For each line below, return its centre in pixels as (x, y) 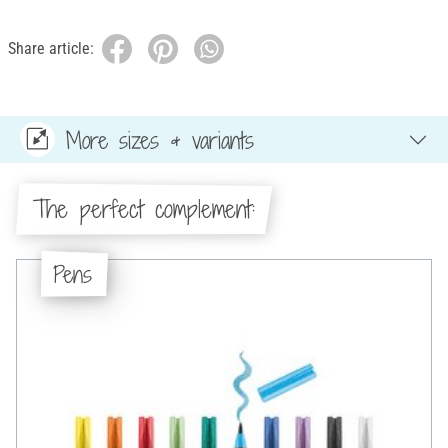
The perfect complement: (143, 209)
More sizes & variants (160, 139)
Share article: (51, 49)
